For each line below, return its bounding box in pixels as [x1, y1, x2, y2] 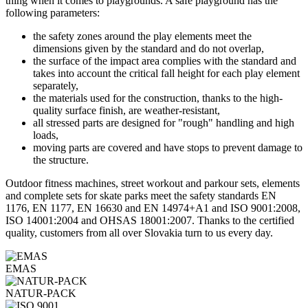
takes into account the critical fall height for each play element [33, 67, 300, 80]
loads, [33, 129, 58, 142]
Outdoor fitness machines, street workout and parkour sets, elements [5, 177, 300, 190]
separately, [33, 80, 78, 92]
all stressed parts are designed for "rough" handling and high [33, 117, 294, 129]
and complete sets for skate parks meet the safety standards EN [5, 190, 276, 202]
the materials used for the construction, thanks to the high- [33, 92, 283, 104]
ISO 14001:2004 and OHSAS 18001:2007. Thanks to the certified [5, 214, 294, 227]
